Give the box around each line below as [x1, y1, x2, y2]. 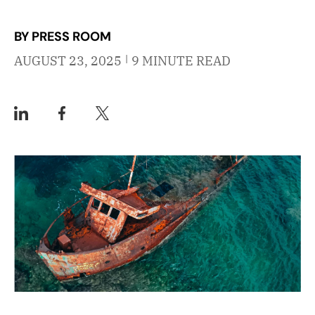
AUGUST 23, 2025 [14, 53, 122, 69]
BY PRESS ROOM [14, 28, 111, 45]
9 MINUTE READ [131, 53, 231, 69]
